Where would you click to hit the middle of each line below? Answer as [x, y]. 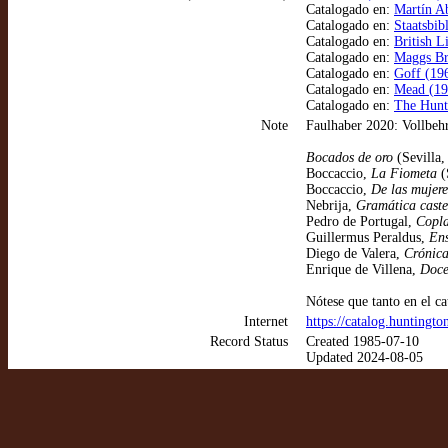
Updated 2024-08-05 [364, 357]
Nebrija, [331, 205]
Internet [266, 321]
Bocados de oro [349, 157]
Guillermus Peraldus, [367, 237]
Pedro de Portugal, [361, 221]
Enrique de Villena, [363, 269]
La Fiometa [404, 173]
